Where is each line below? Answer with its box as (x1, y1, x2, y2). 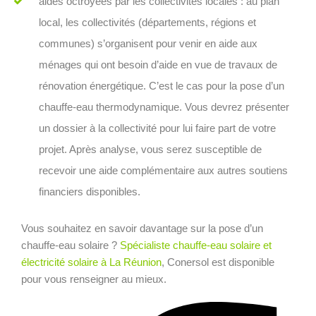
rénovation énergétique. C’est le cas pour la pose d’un (39, 79, 284, 92)
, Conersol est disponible (162, 255, 274, 268)
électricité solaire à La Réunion (21, 255, 162, 268)
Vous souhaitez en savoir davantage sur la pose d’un (21, 221, 263, 234)
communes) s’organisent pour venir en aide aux (39, 37, 257, 49)
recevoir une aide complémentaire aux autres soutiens (39, 164, 288, 176)
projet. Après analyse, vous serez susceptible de (39, 142, 262, 155)
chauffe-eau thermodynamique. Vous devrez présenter (39, 100, 289, 113)
